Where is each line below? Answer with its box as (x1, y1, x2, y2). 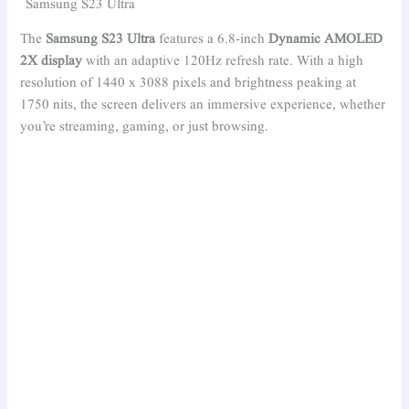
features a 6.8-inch (155, 30, 269, 49)
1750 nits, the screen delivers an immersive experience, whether (20, 96, 386, 115)
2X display (20, 52, 83, 71)
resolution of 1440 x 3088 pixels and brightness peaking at (20, 74, 357, 93)
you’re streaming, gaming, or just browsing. (20, 118, 269, 137)
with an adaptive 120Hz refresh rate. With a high (82, 52, 364, 71)
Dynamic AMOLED (268, 30, 383, 49)
